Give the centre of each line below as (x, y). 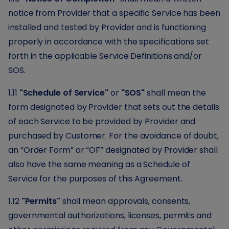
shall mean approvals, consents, (125, 201)
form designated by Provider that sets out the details (114, 107)
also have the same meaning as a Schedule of (99, 164)
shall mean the (176, 93)
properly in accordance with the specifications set (109, 42)
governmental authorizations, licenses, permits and (110, 215)
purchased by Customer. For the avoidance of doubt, (114, 136)
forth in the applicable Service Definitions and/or (105, 56)
